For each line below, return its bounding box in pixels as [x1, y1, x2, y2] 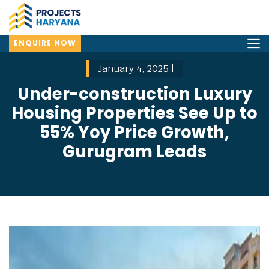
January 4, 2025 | [98, 62, 174, 75]
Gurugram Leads [62, 140, 207, 163]
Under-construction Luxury [17, 82, 252, 106]
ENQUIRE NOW [14, 38, 76, 48]
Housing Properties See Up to [11, 101, 258, 125]
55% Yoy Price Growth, [40, 121, 229, 144]
